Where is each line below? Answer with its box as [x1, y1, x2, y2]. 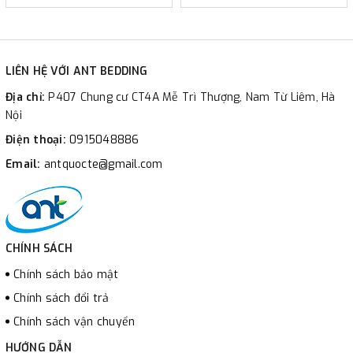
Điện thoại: [6, 132, 69, 147]
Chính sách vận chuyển [13, 314, 136, 329]
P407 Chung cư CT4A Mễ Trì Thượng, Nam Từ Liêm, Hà [48, 89, 336, 105]
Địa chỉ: [6, 89, 49, 105]
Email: [6, 156, 44, 172]
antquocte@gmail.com [43, 156, 163, 172]
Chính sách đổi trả [13, 290, 110, 306]
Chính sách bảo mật [13, 266, 119, 282]
